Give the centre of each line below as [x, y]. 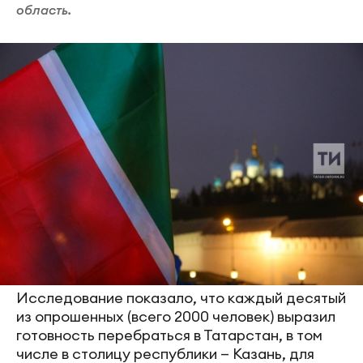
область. [44, 10]
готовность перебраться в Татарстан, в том [169, 335]
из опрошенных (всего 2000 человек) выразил [176, 316]
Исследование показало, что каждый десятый [181, 297]
